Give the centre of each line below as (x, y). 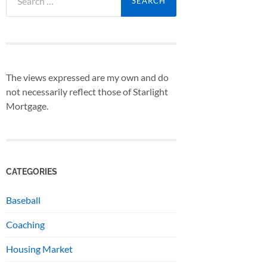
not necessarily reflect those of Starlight (87, 91)
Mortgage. (27, 105)
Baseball (23, 200)
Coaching (25, 225)
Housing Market (39, 249)
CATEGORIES (32, 172)
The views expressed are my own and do (87, 77)
